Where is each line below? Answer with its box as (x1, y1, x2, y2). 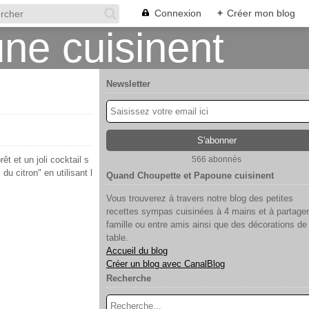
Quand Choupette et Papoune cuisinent (106, 170, 274, 181)
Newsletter (106, 79, 150, 89)
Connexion (154, 8, 201, 19)
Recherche (106, 273, 151, 283)
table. (106, 232, 128, 243)
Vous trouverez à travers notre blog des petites (106, 193, 293, 203)
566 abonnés (192, 154, 241, 164)
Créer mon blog (227, 8, 295, 19)
